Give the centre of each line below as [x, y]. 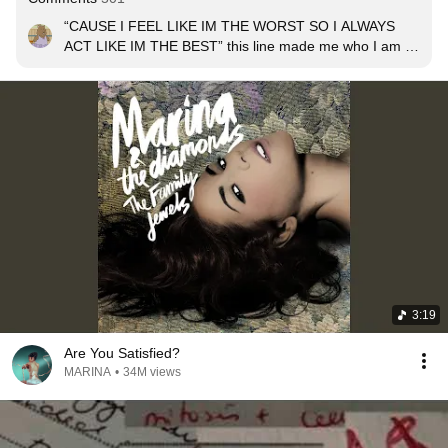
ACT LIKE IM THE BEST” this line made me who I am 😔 [242, 46]
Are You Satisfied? [122, 353]
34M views [152, 372]
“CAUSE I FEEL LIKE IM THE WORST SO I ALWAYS [229, 26]
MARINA [87, 372]
